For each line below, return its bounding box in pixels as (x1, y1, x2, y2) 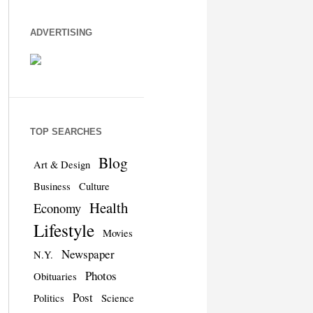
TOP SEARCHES (29, 126, 102, 137)
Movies (102, 226, 133, 240)
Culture (78, 179, 110, 193)
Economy (33, 199, 81, 217)
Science (101, 291, 134, 305)
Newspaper (61, 245, 115, 262)
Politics (33, 291, 64, 305)
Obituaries (33, 269, 77, 283)
